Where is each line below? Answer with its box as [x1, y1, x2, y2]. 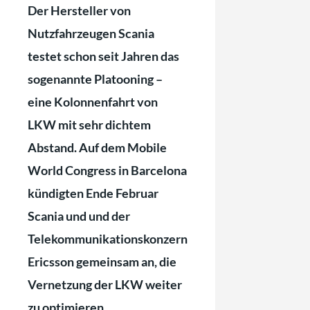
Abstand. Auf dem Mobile [28, 140, 167, 156]
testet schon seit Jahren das [28, 48, 179, 64]
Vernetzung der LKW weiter [28, 277, 182, 293]
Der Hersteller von [28, 3, 131, 19]
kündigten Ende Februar [28, 185, 158, 201]
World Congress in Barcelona [28, 163, 187, 179]
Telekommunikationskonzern [28, 231, 188, 247]
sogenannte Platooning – [28, 71, 163, 87]
